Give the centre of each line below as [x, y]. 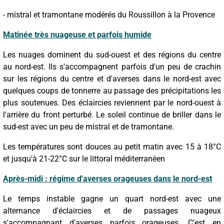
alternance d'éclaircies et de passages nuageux [112, 210]
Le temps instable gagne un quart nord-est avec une [112, 198]
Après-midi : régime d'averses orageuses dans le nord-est [107, 178]
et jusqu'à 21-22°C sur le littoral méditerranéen [84, 158]
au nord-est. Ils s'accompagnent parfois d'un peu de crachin [112, 66]
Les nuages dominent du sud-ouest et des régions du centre [112, 54]
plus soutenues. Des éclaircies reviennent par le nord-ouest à [112, 102]
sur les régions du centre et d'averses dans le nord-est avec [112, 78]
